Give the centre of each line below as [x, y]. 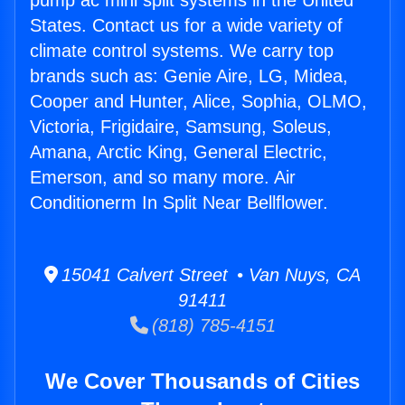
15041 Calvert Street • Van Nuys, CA [209, 275]
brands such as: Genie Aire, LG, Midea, [189, 76]
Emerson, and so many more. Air [163, 178]
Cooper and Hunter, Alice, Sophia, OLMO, [198, 102]
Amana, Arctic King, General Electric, [179, 152]
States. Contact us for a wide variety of [186, 26]
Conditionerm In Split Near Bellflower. [179, 203]
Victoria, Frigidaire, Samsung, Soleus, [181, 127]
